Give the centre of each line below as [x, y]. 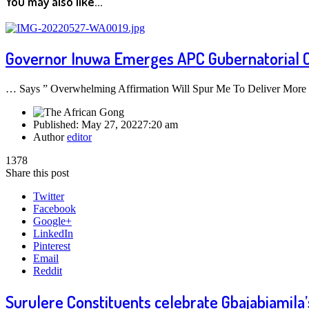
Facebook [54, 209]
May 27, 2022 [112, 125]
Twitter [49, 197]
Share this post [37, 173]
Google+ [52, 221]
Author [50, 137]
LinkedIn [53, 234]
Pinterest [52, 246]
